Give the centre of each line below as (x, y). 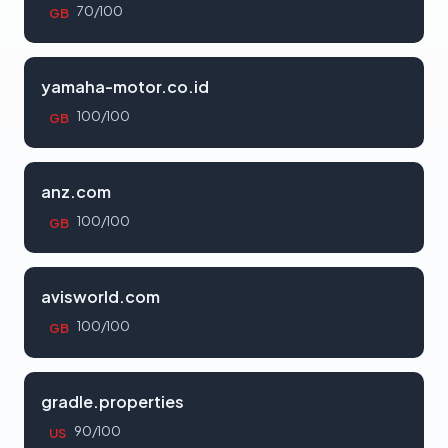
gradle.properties (112, 401)
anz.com (76, 191)
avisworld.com (100, 296)
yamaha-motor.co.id (125, 86)
